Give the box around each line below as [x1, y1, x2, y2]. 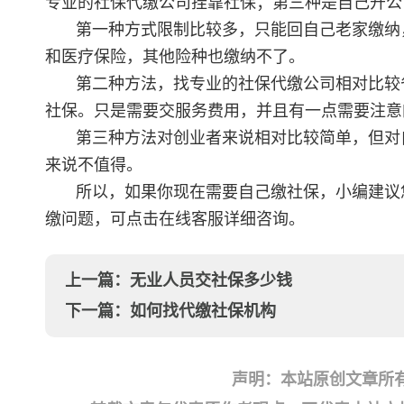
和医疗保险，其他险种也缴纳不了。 [45, 48, 305, 66]
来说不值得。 [45, 156, 142, 174]
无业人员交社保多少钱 [130, 271, 292, 289]
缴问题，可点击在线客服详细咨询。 [45, 210, 305, 228]
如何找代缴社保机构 [130, 302, 276, 320]
